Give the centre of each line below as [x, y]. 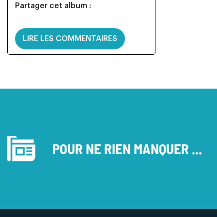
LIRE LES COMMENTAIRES [70, 39]
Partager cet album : [53, 6]
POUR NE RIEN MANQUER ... [127, 148]
